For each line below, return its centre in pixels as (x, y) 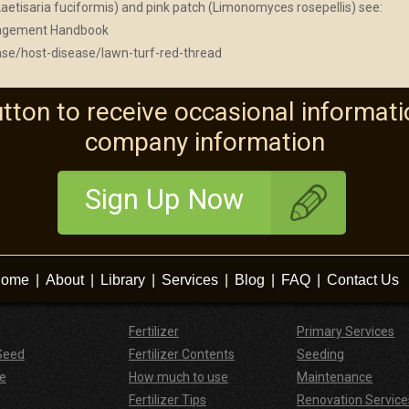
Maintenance (335, 378)
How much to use (179, 378)
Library (122, 280)
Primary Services (346, 332)
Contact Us (362, 280)
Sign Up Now (164, 200)
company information (204, 142)
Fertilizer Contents (182, 355)
